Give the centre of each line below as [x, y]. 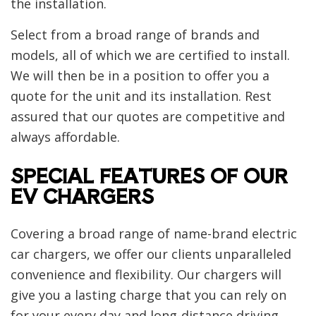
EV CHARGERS [82, 196]
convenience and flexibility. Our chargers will [146, 275]
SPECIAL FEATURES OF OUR [149, 176]
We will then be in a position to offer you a [140, 76]
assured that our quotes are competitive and [148, 117]
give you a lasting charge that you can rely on [148, 295]
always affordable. [65, 137]
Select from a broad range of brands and [135, 35]
